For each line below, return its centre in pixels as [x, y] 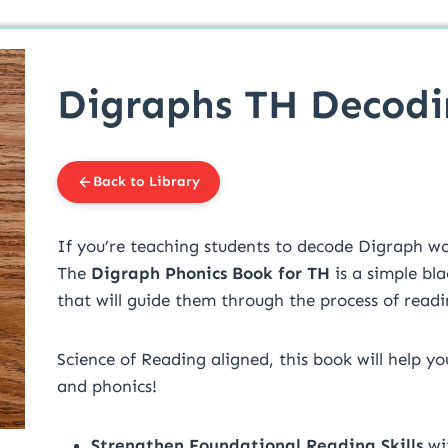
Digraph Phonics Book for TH [213, 273]
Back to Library [146, 182]
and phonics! [107, 386]
